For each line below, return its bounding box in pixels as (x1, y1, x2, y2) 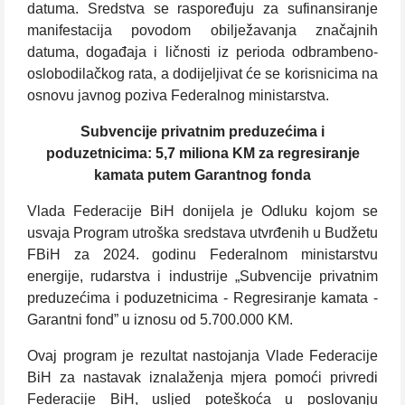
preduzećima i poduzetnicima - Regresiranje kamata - (27, 290, 378, 306)
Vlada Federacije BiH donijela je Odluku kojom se (27, 203, 378, 220)
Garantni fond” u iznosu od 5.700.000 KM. (27, 312, 293, 328)
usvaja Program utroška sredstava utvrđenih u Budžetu (27, 225, 378, 241)
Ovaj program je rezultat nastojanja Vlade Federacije (27, 348, 378, 364)
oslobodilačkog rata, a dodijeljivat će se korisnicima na (27, 66, 378, 82)
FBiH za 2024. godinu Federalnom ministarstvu (27, 247, 378, 263)
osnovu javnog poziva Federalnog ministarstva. (27, 88, 329, 104)
